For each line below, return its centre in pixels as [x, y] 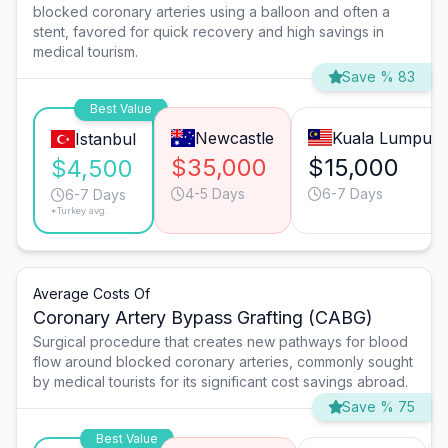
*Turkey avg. [79, 211]
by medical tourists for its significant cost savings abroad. [220, 382]
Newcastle [234, 138]
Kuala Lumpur [385, 138]
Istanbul [105, 139]
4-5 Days [214, 194]
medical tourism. [85, 52]
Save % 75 [378, 407]
